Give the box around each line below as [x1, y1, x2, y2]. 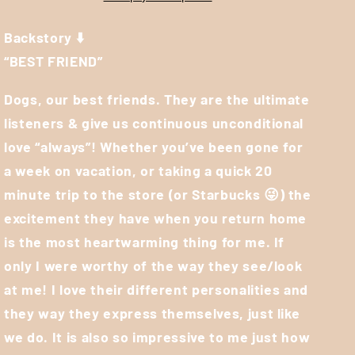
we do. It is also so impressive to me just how [4, 327, 311, 345]
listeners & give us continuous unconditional [4, 113, 304, 132]
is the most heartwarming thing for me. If [4, 232, 285, 250]
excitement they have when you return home [4, 208, 307, 227]
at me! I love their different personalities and [4, 280, 309, 298]
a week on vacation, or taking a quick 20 [4, 161, 273, 179]
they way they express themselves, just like [4, 303, 300, 322]
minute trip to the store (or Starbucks [4, 185, 264, 203]
